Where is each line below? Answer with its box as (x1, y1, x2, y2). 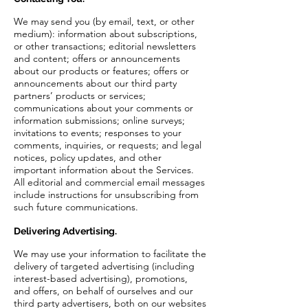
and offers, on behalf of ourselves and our (14, 285, 193, 297)
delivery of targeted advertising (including (14, 260, 195, 272)
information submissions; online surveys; (14, 114, 185, 126)
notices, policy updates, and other (14, 151, 162, 164)
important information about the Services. (14, 164, 194, 176)
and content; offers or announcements (14, 52, 180, 65)
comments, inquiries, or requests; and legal (14, 139, 201, 151)
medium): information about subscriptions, (14, 27, 197, 40)
